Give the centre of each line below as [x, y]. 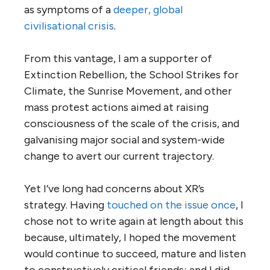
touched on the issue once [171, 205]
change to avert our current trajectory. [119, 156]
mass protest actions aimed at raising [116, 108]
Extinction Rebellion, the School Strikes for [131, 75]
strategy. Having [65, 205]
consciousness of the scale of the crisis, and [132, 124]
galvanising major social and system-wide [124, 140]
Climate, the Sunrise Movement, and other [128, 91]
